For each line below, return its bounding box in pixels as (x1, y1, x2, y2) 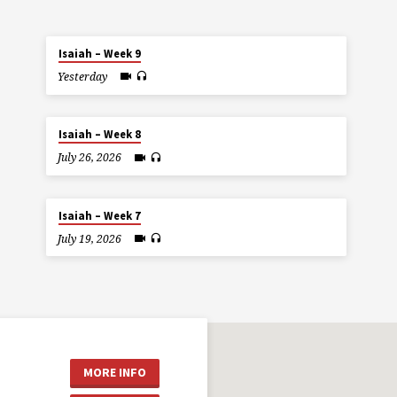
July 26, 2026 (58, 150, 122, 166)
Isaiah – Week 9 (58, 45, 141, 61)
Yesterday (58, 69, 108, 85)
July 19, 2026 (58, 230, 122, 246)
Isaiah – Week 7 (58, 207, 141, 223)
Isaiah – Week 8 (58, 127, 141, 143)
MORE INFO (83, 363, 147, 380)
